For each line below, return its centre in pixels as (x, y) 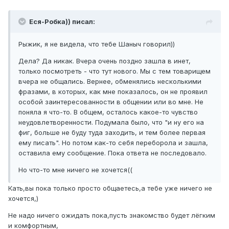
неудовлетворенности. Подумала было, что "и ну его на (111, 122)
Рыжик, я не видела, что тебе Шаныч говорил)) (97, 44)
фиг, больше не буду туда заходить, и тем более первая (112, 133)
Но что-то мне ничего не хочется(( (75, 170)
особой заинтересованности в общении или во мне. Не (111, 102)
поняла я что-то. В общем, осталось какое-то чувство (108, 112)
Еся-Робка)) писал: (62, 22)
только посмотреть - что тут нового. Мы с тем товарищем (114, 71)
